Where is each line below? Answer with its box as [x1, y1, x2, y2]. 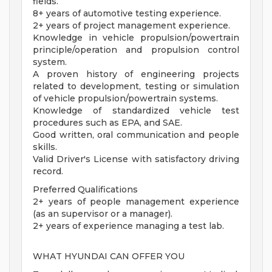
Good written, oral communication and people [33, 129, 239, 141]
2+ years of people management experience [33, 196, 239, 208]
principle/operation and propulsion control [33, 44, 239, 56]
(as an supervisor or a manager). [33, 208, 172, 220]
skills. [33, 141, 57, 153]
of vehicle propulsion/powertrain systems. [33, 93, 218, 104]
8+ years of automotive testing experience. [33, 8, 221, 19]
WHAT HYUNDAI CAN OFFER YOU [33, 251, 185, 262]
